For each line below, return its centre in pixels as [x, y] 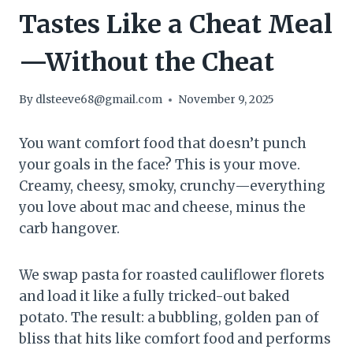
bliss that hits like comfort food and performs [175, 339]
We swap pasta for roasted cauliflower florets [172, 275]
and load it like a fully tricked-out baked [154, 297]
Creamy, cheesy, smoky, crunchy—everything [172, 186]
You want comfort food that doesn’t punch [163, 144]
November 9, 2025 [227, 100]
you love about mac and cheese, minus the [162, 208]
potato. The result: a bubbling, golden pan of [169, 318]
